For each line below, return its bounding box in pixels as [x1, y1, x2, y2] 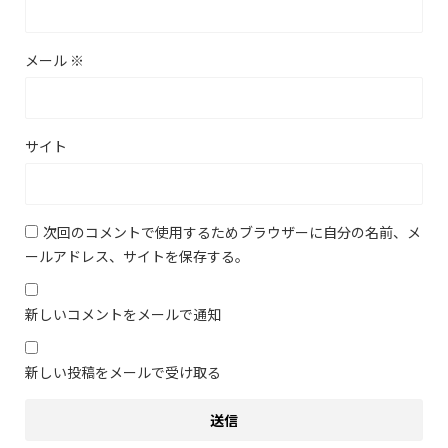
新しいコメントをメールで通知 [25, 303, 221, 324]
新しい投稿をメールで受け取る [25, 361, 221, 382]
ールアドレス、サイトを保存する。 [25, 245, 249, 266]
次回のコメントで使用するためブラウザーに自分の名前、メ [43, 221, 421, 242]
